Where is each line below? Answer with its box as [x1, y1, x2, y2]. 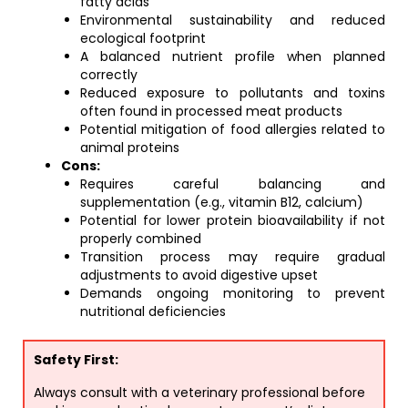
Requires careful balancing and [80, 175, 385, 193]
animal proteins [80, 138, 179, 157]
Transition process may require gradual [80, 248, 385, 266]
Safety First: [34, 351, 118, 369]
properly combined [80, 229, 201, 248]
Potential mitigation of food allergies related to [80, 120, 385, 138]
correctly [80, 66, 138, 84]
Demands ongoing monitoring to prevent [80, 284, 385, 302]
